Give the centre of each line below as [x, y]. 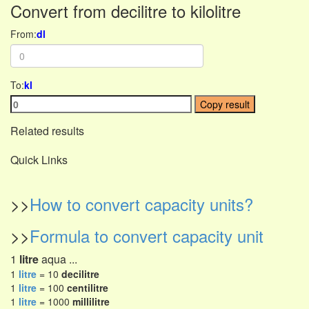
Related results [47, 131]
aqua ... [58, 259]
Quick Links [39, 160]
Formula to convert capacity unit [147, 236]
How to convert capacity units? [141, 204]
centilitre [88, 288]
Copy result [225, 104]
